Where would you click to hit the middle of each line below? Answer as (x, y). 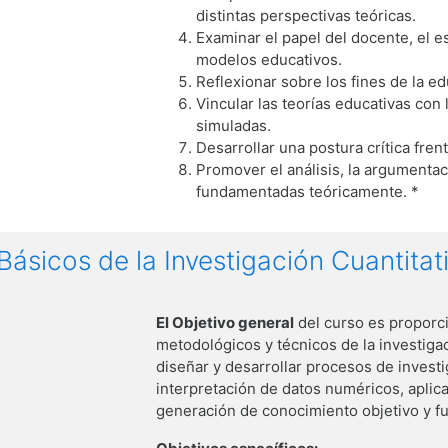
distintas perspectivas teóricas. (306, 15)
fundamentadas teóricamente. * (308, 191)
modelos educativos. (269, 59)
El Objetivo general (225, 322)
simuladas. (234, 125)
